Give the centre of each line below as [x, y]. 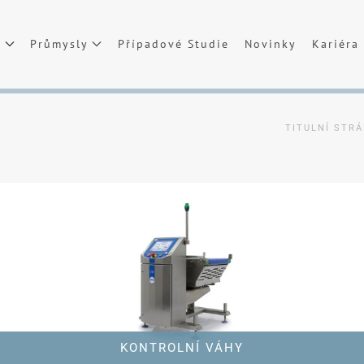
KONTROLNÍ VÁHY [182, 348]
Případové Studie [173, 43]
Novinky [270, 43]
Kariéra [335, 43]
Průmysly [60, 43]
